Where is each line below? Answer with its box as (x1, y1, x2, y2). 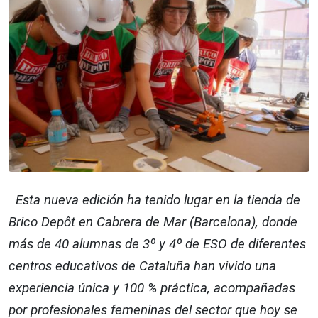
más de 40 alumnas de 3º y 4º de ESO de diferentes (9, 236, 306, 253)
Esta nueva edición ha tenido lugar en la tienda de (9, 192, 300, 209)
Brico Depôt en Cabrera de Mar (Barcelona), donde (9, 214, 297, 231)
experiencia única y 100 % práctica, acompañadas (9, 280, 295, 297)
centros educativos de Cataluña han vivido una (9, 258, 276, 275)
